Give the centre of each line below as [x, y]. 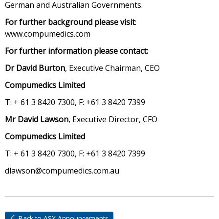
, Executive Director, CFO [113, 119]
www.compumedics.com [48, 34]
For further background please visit [70, 22]
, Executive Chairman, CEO [112, 68]
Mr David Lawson [37, 119]
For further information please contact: [77, 51]
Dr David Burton [35, 68]
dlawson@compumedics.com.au [62, 171]
